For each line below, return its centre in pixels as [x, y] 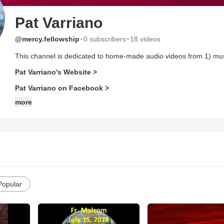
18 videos [145, 39]
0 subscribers [105, 39]
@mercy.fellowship [47, 39]
